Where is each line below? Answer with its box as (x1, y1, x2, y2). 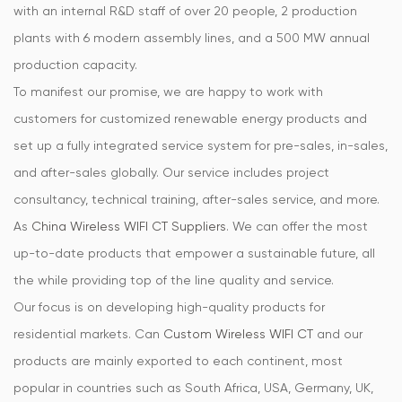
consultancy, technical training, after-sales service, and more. (13, 192, 380, 206)
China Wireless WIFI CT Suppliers (31, 219, 226, 233)
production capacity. (13, 57, 137, 72)
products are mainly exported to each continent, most (13, 354, 343, 368)
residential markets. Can (13, 327, 163, 341)
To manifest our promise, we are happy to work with (13, 84, 323, 99)
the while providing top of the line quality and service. (13, 273, 334, 287)
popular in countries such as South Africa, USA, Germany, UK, (13, 380, 373, 395)
